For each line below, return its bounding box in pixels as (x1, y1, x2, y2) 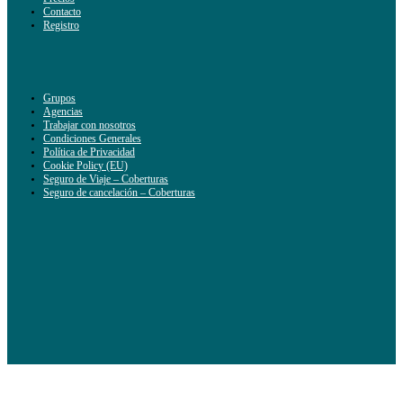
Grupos (43, 92, 76, 105)
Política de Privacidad (43, 146, 135, 159)
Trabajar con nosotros (43, 119, 136, 132)
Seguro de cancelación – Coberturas (43, 186, 195, 200)
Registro (43, 18, 79, 31)
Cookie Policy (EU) (43, 159, 128, 173)
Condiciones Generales (43, 132, 141, 146)
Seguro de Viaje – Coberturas (43, 173, 168, 186)
